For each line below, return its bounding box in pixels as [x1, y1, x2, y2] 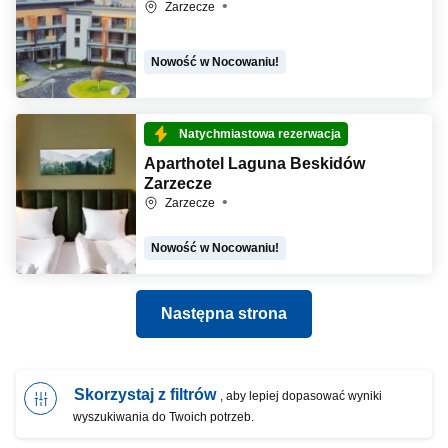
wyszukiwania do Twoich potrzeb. [73, 410, 254, 424]
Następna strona [161, 305, 287, 322]
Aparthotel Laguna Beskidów [144, 155, 365, 172]
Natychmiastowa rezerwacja [179, 127, 341, 141]
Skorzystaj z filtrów [74, 386, 216, 403]
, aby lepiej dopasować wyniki [217, 389, 382, 403]
